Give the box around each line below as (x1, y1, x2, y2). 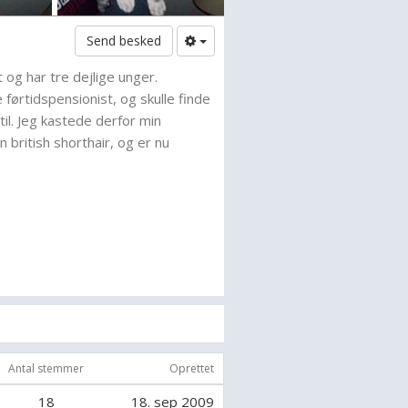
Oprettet (169, 361, 214, 376)
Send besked (86, 32, 161, 49)
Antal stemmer (8, 361, 84, 376)
